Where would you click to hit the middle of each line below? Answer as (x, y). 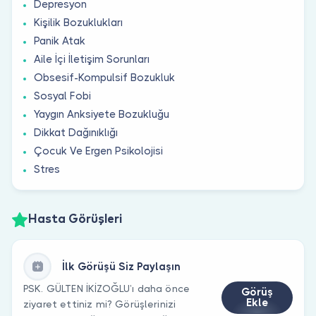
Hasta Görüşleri (75, 220)
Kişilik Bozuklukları (78, 22)
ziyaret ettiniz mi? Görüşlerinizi (100, 304)
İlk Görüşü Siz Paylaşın (121, 266)
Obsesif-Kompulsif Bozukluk (104, 77)
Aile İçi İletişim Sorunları (92, 59)
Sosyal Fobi (62, 96)
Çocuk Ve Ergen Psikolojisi (98, 151)
